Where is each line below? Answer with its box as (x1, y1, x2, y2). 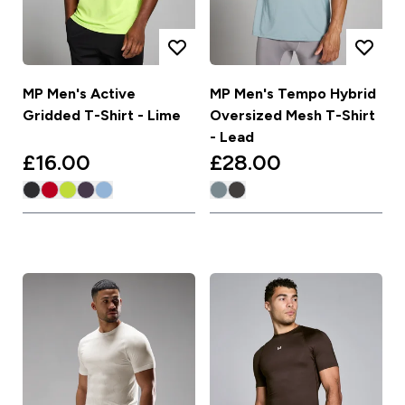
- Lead (210, 129, 254, 146)
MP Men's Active (22, 86, 136, 102)
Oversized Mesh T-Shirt (210, 108, 375, 124)
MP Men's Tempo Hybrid (210, 86, 376, 102)
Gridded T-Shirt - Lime (22, 108, 181, 124)
